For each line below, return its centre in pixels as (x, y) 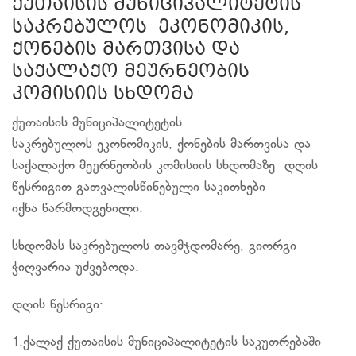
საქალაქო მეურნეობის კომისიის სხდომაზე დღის (167, 166)
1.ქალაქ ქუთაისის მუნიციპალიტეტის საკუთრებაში (166, 342)
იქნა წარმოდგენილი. (77, 209)
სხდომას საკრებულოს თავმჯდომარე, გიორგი (154, 246)
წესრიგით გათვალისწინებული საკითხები (139, 188)
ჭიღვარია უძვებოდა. (75, 268)
